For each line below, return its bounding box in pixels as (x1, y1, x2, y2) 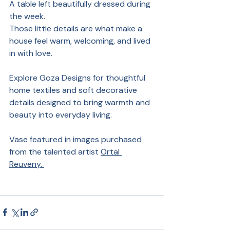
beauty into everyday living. (9, 109, 112, 120)
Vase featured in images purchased (9, 133, 144, 145)
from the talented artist (9, 146, 101, 157)
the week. (9, 10, 45, 22)
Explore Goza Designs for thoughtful (9, 72, 147, 83)
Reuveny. (9, 158, 44, 169)
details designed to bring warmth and (9, 97, 152, 108)
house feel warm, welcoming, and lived (9, 35, 152, 46)
